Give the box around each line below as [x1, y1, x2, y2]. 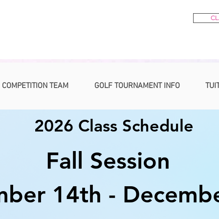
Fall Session [46, 147, 170, 175]
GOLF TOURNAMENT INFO [94, 81, 180, 91]
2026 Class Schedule [34, 115, 194, 136]
